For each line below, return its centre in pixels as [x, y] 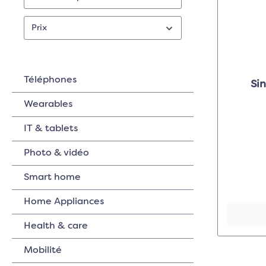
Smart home [52, 178]
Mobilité [43, 251]
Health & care [56, 226]
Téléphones [50, 80]
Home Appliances [64, 202]
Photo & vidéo [56, 153]
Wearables [48, 104]
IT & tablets [51, 129]
